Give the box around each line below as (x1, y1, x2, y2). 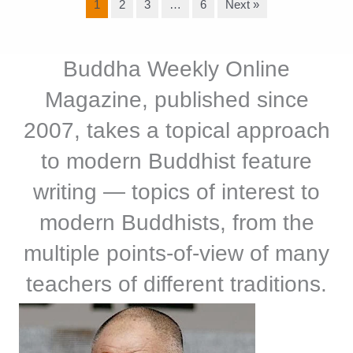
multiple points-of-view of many (24, 241, 329, 266)
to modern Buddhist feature (41, 149, 312, 174)
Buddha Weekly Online (63, 57, 290, 82)
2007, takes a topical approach (23, 118, 330, 143)
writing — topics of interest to (33, 180, 320, 205)
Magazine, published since (44, 87, 309, 113)
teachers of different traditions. (26, 272, 327, 297)
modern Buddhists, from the (39, 210, 314, 236)
